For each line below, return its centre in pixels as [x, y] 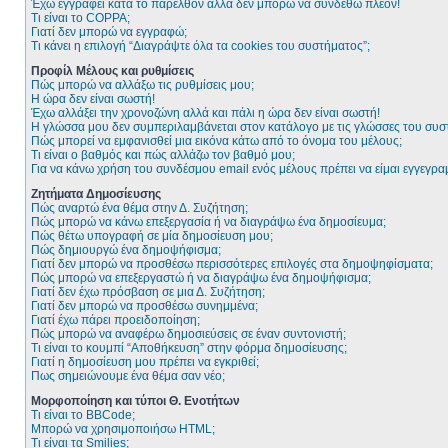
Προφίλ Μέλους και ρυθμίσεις [112, 71]
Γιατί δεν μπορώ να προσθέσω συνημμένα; [144, 306]
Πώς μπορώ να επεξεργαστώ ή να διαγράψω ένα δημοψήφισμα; [201, 278]
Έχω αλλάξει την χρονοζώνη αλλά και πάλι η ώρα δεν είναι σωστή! [205, 113]
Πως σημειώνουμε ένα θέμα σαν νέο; [128, 376]
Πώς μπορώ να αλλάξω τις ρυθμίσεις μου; [142, 85]
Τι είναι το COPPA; [80, 18]
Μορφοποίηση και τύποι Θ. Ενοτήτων [135, 401]
